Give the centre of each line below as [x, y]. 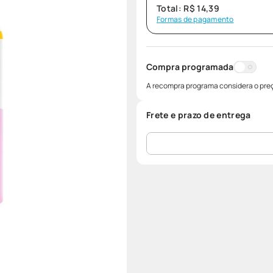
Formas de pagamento [195, 19]
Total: [170, 8]
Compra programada [190, 67]
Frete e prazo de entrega [199, 115]
